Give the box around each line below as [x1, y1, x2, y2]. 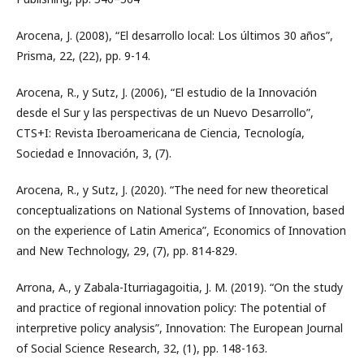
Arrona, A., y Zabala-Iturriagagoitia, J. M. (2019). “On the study [16, 279, 343, 295]
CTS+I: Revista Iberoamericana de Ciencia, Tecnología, [16, 125, 305, 141]
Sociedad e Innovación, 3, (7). [16, 145, 171, 161]
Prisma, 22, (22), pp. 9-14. [16, 48, 150, 63]
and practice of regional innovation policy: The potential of [16, 300, 326, 315]
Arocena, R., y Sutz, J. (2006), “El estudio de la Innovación [16, 84, 317, 100]
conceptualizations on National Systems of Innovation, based [16, 202, 344, 218]
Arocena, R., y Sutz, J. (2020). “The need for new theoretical [16, 182, 328, 197]
